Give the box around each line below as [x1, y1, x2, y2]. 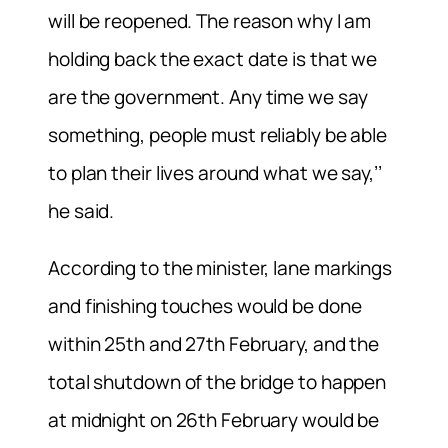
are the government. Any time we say [48, 84, 368, 111]
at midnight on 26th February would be [48, 407, 380, 434]
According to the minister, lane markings [48, 255, 392, 282]
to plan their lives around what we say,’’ [48, 160, 382, 187]
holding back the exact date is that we [48, 46, 378, 73]
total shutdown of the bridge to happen [48, 369, 387, 396]
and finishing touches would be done [48, 293, 362, 320]
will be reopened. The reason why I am [48, 8, 372, 35]
